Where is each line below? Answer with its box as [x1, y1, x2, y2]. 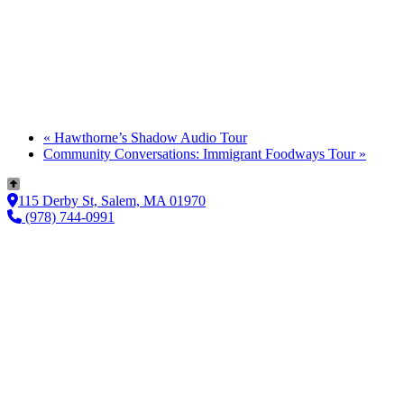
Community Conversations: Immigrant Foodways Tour [43, 145, 359, 161]
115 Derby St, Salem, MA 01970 [18, 192, 206, 208]
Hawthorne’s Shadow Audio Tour [50, 129, 247, 145]
